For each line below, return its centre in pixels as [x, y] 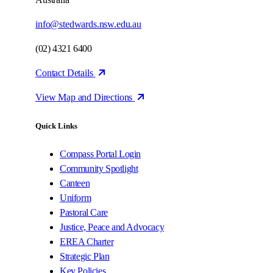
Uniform [76, 197]
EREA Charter [87, 241]
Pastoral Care [84, 212]
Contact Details [66, 73]
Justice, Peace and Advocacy [112, 227]
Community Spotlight [99, 168]
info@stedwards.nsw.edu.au [88, 24]
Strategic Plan [85, 256]
